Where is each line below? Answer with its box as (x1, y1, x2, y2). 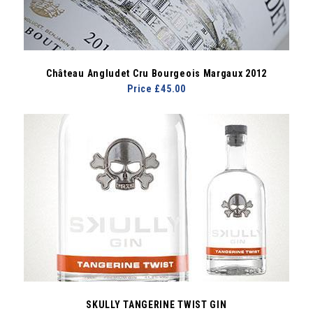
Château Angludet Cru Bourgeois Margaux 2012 (45, 67, 268, 79)
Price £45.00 (127, 82, 186, 94)
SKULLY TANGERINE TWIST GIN (86, 299, 227, 311)
